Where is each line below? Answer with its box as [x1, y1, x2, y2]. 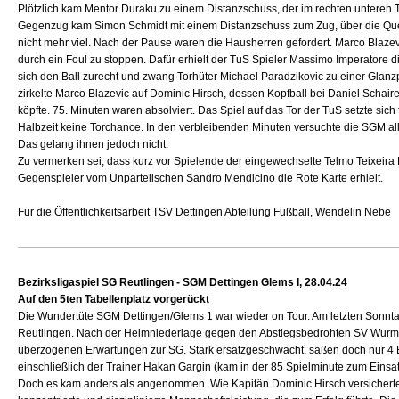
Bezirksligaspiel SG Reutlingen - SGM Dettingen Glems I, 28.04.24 [18, 276, 348, 289]
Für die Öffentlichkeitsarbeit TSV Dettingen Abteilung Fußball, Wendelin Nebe [18, 206, 392, 218]
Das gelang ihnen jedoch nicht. [18, 138, 169, 151]
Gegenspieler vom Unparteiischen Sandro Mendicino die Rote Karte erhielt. [18, 172, 384, 184]
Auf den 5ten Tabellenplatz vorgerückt [18, 293, 210, 305]
